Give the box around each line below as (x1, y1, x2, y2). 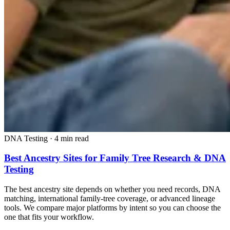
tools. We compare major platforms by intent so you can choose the (4, 203, 221, 212)
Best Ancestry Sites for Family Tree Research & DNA (4, 152, 226, 164)
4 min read (54, 133, 89, 143)
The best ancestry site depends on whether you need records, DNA (4, 185, 220, 194)
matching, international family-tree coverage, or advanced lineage (4, 194, 215, 203)
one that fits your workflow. (4, 213, 94, 221)
